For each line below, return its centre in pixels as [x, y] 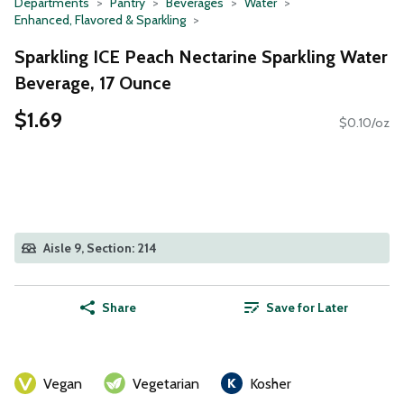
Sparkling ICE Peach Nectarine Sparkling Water [201, 56]
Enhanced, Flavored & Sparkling [100, 20]
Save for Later [307, 308]
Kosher [271, 384]
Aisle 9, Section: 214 [100, 248]
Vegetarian [166, 384]
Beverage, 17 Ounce [93, 83]
